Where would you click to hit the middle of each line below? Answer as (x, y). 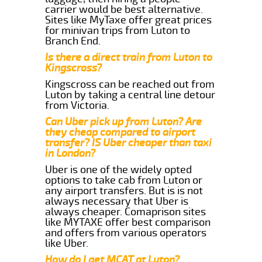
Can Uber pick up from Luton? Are (124, 121)
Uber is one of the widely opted (119, 169)
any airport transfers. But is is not (124, 190)
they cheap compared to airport (120, 132)
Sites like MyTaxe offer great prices (129, 20)
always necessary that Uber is (117, 201)
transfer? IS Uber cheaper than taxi (129, 142)
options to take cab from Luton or (124, 180)
